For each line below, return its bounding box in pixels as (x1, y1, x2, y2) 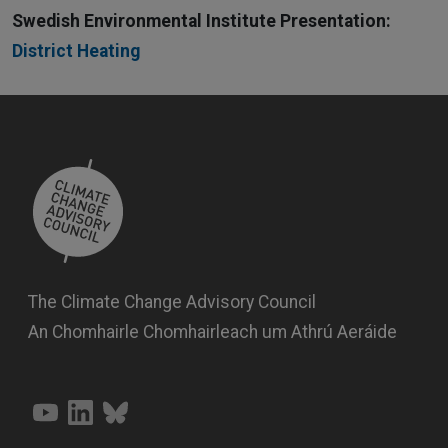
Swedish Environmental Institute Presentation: (12, 10, 391, 31)
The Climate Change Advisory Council (28, 291, 316, 312)
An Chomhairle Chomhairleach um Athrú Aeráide (28, 321, 397, 342)
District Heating (12, 40, 140, 61)
